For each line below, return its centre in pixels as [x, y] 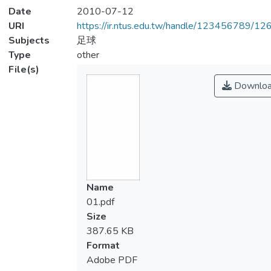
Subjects [29, 41]
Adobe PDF [112, 260]
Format [103, 246]
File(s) [24, 70]
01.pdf [100, 202]
